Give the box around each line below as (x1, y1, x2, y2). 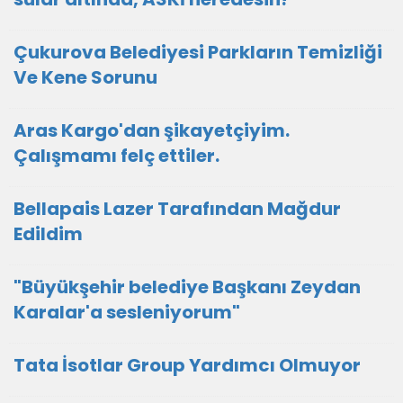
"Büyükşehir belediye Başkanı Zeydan (13, 274, 361, 300)
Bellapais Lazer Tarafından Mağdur (13, 196, 341, 221)
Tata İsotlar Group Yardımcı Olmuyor (13, 353, 361, 378)
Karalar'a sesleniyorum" (13, 300, 240, 325)
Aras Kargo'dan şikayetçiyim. (13, 118, 290, 143)
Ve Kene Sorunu (13, 65, 157, 90)
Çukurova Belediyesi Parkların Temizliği (13, 40, 382, 65)
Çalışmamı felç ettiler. (13, 143, 219, 168)
